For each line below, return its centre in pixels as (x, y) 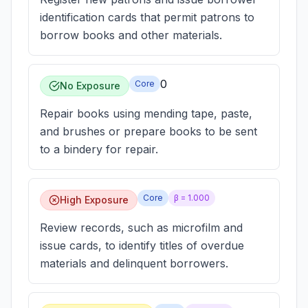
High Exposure (94, 200)
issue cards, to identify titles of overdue (142, 245)
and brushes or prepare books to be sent (148, 131)
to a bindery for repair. (99, 149)
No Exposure (90, 86)
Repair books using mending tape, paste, (146, 113)
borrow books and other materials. (131, 35)
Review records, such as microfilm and (141, 228)
